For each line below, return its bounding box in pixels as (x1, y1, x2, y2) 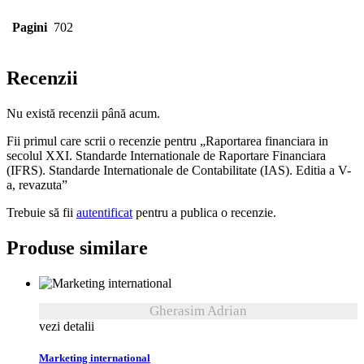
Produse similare (6, 236, 148, 260)
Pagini (12, 20, 47, 35)
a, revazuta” (6, 177, 67, 192)
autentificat (76, 205, 132, 219)
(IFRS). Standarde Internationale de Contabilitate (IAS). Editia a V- (6, 162, 351, 177)
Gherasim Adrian (149, 302, 247, 318)
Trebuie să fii (6, 205, 76, 219)
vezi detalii (39, 318, 94, 333)
